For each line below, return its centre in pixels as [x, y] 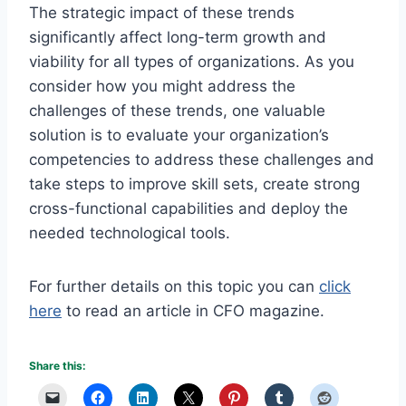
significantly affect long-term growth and [178, 37]
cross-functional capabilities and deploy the [188, 208]
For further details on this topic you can [174, 286]
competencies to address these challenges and [202, 159]
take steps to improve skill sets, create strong [194, 184]
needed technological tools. [130, 232]
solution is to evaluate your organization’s [179, 135]
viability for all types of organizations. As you [192, 61]
